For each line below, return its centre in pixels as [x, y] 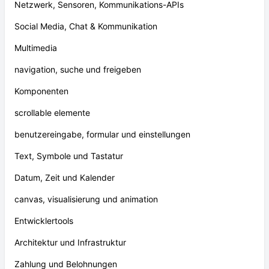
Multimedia [36, 48]
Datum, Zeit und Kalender [65, 177]
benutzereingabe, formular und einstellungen [102, 134]
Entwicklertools [44, 221]
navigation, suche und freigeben [78, 69]
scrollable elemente [52, 113]
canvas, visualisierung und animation [86, 199]
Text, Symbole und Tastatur [69, 156]
